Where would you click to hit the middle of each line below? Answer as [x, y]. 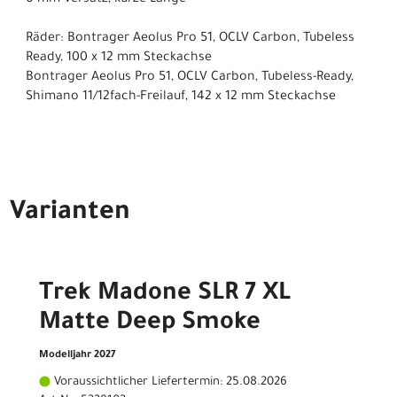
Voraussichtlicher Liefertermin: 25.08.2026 [169, 382]
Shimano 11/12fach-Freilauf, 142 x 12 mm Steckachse [181, 98]
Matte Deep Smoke [150, 324]
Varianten [70, 213]
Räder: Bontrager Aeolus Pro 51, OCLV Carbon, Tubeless [190, 39]
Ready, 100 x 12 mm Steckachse [119, 59]
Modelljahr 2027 [77, 355]
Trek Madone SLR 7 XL [165, 295]
